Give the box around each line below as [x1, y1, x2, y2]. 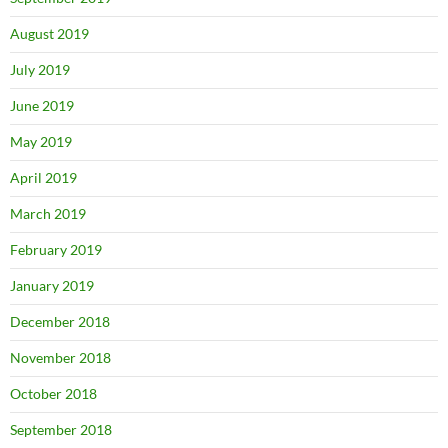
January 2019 [10, 277, 94, 294]
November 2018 [10, 349, 111, 366]
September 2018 [10, 421, 112, 438]
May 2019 [10, 133, 72, 150]
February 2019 [10, 241, 102, 258]
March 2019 [10, 205, 86, 222]
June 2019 [10, 97, 74, 114]
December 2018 [10, 313, 110, 330]
